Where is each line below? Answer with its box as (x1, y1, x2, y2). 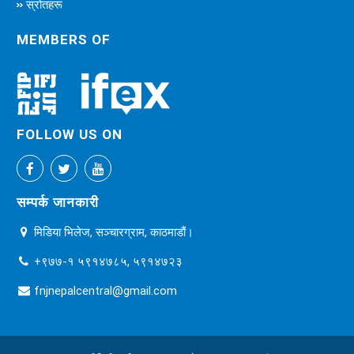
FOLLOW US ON (17, 125, 122, 143)
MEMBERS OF (17, 30, 111, 48)
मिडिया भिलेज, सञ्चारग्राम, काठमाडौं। (31, 224, 194, 239)
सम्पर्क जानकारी (17, 193, 99, 211)
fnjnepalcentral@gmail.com (34, 282, 177, 298)
